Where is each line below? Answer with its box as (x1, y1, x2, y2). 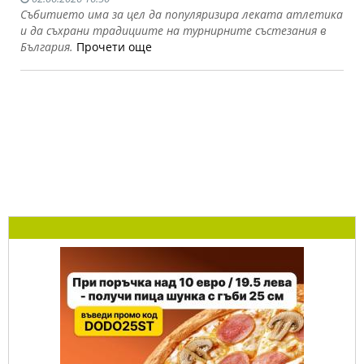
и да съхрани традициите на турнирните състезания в (20, 23, 327, 38)
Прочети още (76, 39, 152, 54)
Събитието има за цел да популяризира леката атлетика (20, 6, 343, 22)
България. (20, 39, 76, 54)
